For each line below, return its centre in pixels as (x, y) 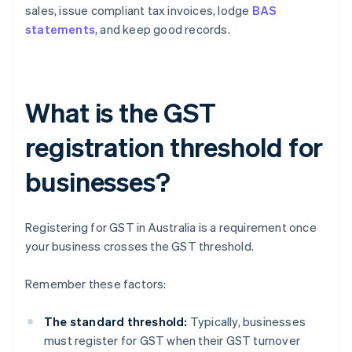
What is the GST (121, 112)
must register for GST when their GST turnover (172, 341)
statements (60, 29)
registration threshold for (174, 147)
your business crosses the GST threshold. (139, 246)
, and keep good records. (163, 29)
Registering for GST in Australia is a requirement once (171, 227)
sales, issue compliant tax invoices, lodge (139, 11)
